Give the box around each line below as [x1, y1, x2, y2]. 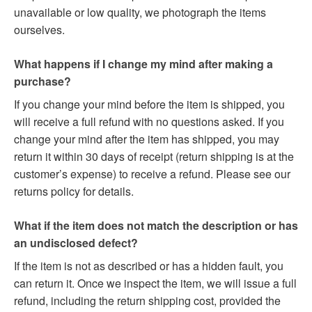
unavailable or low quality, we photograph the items [14, 3, 266, 20]
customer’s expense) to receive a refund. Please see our [14, 165, 290, 182]
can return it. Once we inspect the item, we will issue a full [14, 274, 297, 291]
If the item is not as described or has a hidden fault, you [14, 257, 283, 274]
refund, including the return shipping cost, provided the [14, 292, 281, 309]
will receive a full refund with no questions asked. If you [14, 113, 284, 130]
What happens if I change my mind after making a [14, 55, 273, 72]
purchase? [14, 72, 71, 89]
